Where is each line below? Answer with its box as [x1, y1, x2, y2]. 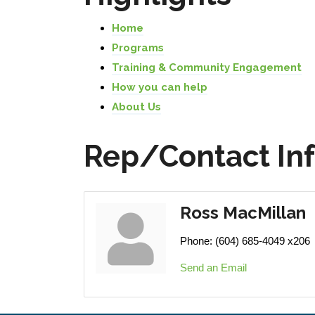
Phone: [180, 235, 212, 247]
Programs [112, 41, 164, 54]
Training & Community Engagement [112, 61, 302, 74]
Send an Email [180, 262, 247, 274]
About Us [112, 101, 161, 113]
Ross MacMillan [180, 202, 306, 223]
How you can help [112, 81, 207, 94]
